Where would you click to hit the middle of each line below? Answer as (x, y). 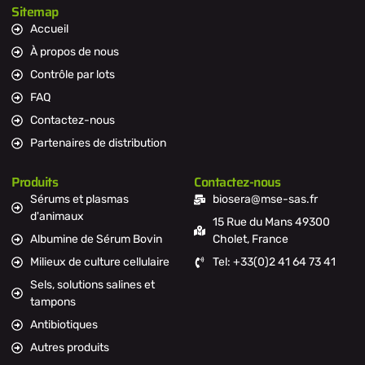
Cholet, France (250, 240)
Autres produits (69, 348)
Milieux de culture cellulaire (99, 262)
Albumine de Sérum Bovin (96, 240)
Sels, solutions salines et (92, 285)
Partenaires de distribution (98, 143)
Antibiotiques (64, 325)
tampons (53, 302)
